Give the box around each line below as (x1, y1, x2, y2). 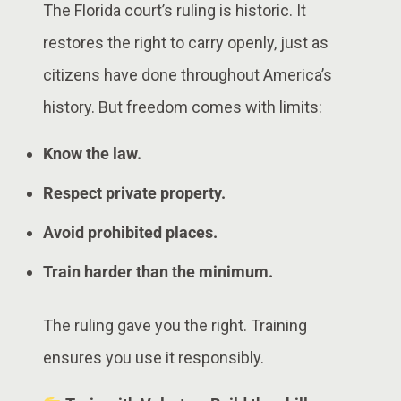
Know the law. (43, 143, 141, 163)
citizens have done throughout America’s (43, 64, 332, 84)
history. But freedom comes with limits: (43, 97, 322, 116)
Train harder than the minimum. (43, 261, 273, 281)
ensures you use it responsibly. (43, 347, 264, 367)
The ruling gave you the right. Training (43, 315, 307, 335)
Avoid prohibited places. (43, 222, 218, 242)
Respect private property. (43, 183, 226, 202)
